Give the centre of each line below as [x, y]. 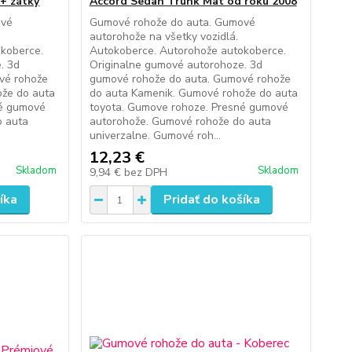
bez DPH [145, 172]
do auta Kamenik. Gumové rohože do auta [193, 93]
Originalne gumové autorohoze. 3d [176, 65]
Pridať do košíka [211, 200]
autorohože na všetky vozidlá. [163, 37]
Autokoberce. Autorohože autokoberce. [187, 51]
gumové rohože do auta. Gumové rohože [190, 79]
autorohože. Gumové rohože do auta [180, 121]
